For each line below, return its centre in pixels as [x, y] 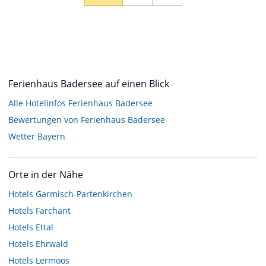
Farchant [53, 210]
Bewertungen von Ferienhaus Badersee [87, 119]
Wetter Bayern [37, 136]
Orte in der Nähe [46, 174]
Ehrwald [52, 243]
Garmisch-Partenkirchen [84, 194]
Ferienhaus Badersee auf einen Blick [89, 83]
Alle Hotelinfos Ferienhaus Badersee [80, 103]
